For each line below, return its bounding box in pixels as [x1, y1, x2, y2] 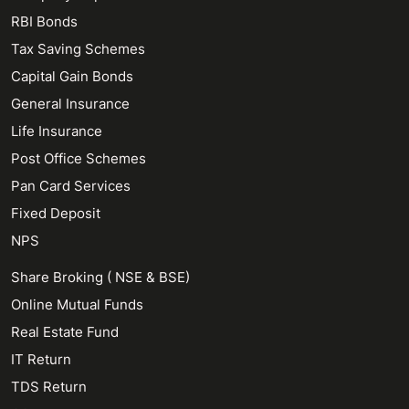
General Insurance [11, 95, 130, 112]
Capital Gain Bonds [11, 68, 133, 85]
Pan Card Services [11, 177, 131, 194]
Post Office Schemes [11, 150, 146, 167]
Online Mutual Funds [11, 296, 143, 313]
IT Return [11, 351, 71, 368]
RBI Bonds [11, 13, 78, 30]
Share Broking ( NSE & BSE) [11, 268, 190, 286]
